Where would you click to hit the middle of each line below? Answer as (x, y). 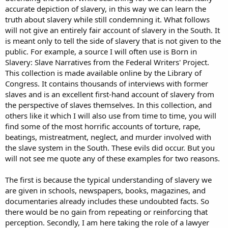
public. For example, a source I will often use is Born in (101, 52)
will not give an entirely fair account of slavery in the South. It (112, 30)
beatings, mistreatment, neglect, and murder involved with (108, 137)
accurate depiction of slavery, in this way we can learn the (106, 9)
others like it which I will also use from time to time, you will (111, 116)
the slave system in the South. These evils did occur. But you (110, 148)
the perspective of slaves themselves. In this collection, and (108, 105)
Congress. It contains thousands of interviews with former (107, 84)
